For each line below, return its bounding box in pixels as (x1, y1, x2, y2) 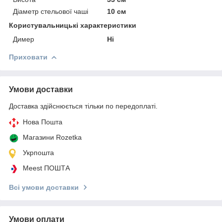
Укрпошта (23, 148, 54, 157)
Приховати (9, 53, 48, 61)
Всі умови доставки (9, 183, 79, 191)
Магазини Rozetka (23, 133, 82, 141)
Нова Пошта (23, 117, 62, 126)
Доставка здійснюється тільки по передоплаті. (9, 102, 158, 110)
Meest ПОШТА (23, 164, 70, 172)
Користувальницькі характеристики (9, 21, 136, 29)
